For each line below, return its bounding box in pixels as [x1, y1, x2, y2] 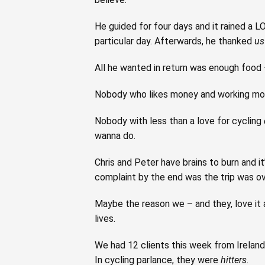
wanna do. [95, 130, 135, 141]
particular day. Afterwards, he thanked [95, 35, 254, 47]
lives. [95, 212, 115, 224]
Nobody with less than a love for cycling [95, 115, 264, 127]
